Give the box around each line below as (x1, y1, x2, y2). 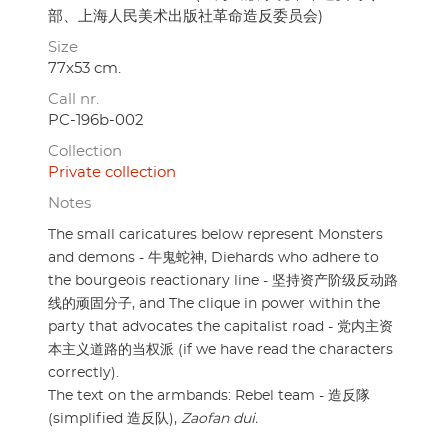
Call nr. (48, 92, 99, 108)
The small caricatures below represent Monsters (48, 228, 383, 243)
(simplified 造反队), (48, 412, 181, 427)
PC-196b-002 (48, 113, 144, 129)
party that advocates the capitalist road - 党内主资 (48, 320, 393, 335)
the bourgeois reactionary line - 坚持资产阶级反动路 (48, 274, 398, 289)
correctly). (48, 366, 119, 381)
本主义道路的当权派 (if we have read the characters (48, 343, 393, 358)
